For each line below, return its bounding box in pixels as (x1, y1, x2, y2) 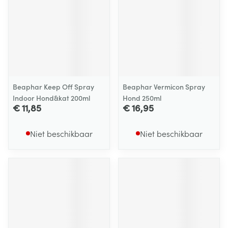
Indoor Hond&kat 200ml (13, 93, 90, 103)
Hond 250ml (123, 93, 161, 103)
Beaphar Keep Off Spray (13, 81, 94, 92)
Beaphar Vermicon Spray (123, 81, 205, 92)
